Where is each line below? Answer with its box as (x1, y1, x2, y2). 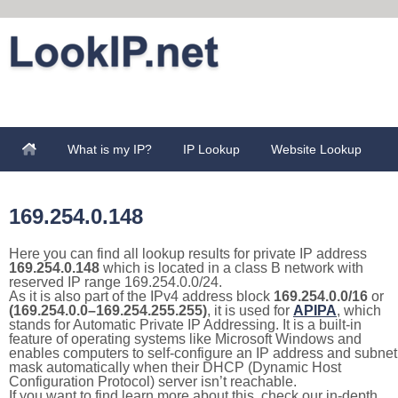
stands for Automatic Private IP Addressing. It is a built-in (9, 317, 362, 332)
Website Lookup (271, 142, 362, 156)
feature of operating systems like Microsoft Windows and (9, 331, 362, 346)
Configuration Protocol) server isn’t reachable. (9, 374, 297, 389)
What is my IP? (68, 142, 152, 156)
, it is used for (207, 303, 293, 318)
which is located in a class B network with (99, 260, 363, 275)
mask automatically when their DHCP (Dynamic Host (9, 360, 341, 375)
